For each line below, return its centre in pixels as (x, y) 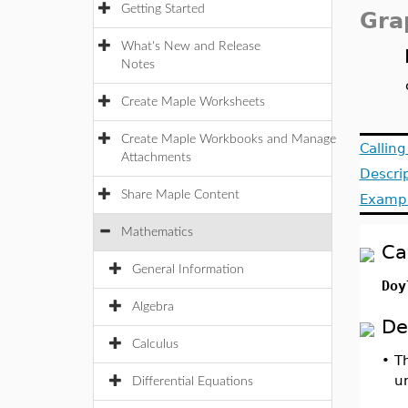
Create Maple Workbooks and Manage (229, 139)
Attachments (156, 158)
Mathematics (157, 232)
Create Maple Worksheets (193, 102)
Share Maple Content (180, 195)
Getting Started (163, 9)
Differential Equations (193, 382)
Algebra (153, 307)
